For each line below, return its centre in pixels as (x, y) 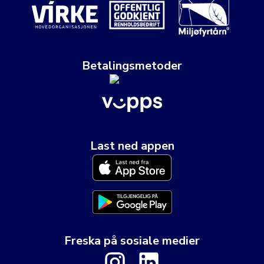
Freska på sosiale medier (132, 241)
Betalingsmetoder (132, 65)
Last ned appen (132, 146)
